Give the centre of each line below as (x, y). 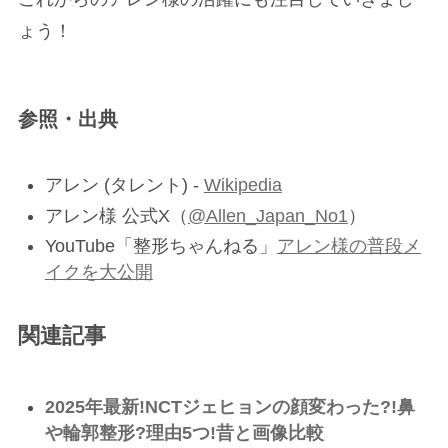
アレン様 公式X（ (116, 215)
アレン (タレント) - (124, 185)
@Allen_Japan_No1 (267, 215)
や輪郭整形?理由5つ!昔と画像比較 (184, 432)
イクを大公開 (98, 272)
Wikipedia (242, 185)
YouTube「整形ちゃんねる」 (160, 246)
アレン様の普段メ (348, 246)
